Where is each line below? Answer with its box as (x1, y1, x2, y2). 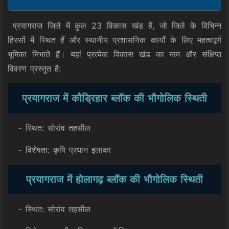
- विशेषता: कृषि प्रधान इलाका (8, 145, 111, 155)
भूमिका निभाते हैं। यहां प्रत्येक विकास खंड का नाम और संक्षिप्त (8, 49, 221, 59)
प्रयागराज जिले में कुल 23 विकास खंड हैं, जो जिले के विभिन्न (8, 20, 221, 31)
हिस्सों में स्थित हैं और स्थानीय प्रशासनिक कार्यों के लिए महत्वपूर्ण (8, 35, 221, 45)
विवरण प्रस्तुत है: (8, 63, 61, 74)
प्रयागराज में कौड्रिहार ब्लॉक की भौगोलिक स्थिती (22, 92, 207, 104)
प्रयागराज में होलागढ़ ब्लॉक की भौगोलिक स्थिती (26, 173, 203, 186)
